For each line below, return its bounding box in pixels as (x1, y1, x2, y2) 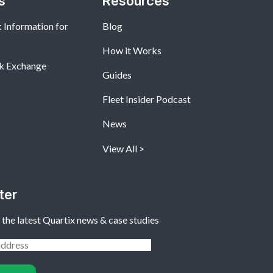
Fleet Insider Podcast (102, 93, 191, 105)
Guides (102, 69, 132, 81)
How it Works (102, 44, 162, 57)
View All (102, 143, 138, 155)
